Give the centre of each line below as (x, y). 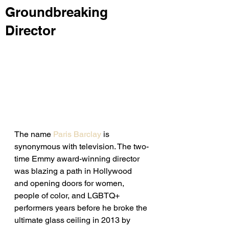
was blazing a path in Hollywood (74, 171)
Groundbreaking (56, 12)
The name (34, 134)
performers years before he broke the (82, 208)
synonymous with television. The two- (82, 146)
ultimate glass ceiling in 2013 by (73, 220)
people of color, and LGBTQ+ (68, 195)
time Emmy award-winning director (78, 158)
